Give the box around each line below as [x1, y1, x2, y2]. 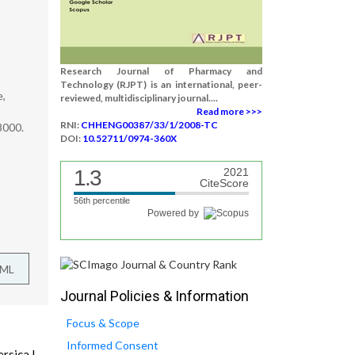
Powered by [147, 208, 204, 219]
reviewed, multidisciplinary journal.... [60, 92, 218, 104]
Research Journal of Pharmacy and [60, 65, 262, 77]
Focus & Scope [67, 316, 139, 330]
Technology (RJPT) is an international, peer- [60, 78, 262, 90]
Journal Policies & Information [60, 288, 249, 305]
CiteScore [200, 177, 249, 189]
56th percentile [74, 196, 130, 205]
